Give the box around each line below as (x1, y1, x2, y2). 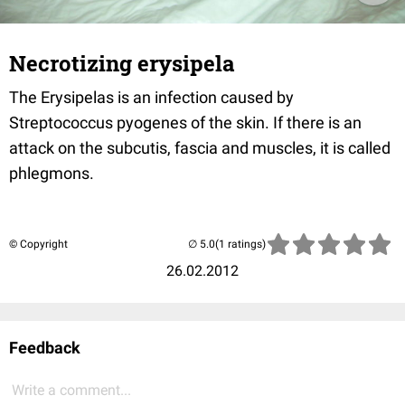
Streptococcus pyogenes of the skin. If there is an (9, 113, 362, 132)
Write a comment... (12, 381, 131, 399)
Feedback (9, 338, 80, 357)
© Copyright (9, 238, 68, 250)
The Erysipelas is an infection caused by (9, 88, 294, 107)
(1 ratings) (215, 238, 266, 250)
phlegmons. (9, 164, 94, 183)
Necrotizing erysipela (9, 49, 235, 78)
